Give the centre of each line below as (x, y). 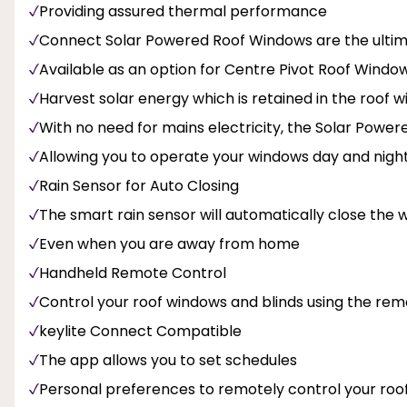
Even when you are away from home (169, 243)
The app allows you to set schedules (168, 360)
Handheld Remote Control (133, 273)
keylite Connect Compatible (140, 331)
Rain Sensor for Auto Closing (139, 185)
